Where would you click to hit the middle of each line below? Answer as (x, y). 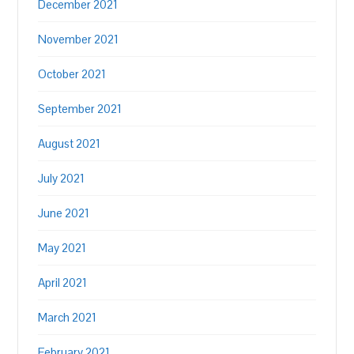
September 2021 (80, 109)
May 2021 (62, 248)
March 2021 (68, 318)
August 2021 (70, 144)
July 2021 (62, 179)
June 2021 (64, 213)
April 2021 (63, 283)
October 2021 (72, 74)
